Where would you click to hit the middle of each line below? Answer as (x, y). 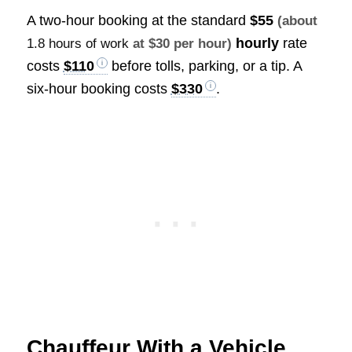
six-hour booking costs (99, 88)
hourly (255, 43)
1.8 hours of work (77, 43)
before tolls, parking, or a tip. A (204, 66)
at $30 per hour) (180, 43)
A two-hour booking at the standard (138, 20)
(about (297, 20)
